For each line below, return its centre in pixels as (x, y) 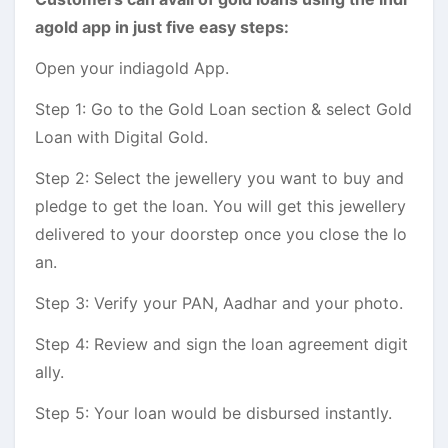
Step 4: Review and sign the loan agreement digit (221, 343)
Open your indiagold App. (132, 67)
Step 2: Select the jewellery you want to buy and (219, 177)
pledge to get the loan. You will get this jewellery (220, 205)
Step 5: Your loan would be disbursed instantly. (213, 412)
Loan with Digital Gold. (121, 136)
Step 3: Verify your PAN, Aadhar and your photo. (219, 302)
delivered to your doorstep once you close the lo (221, 233)
